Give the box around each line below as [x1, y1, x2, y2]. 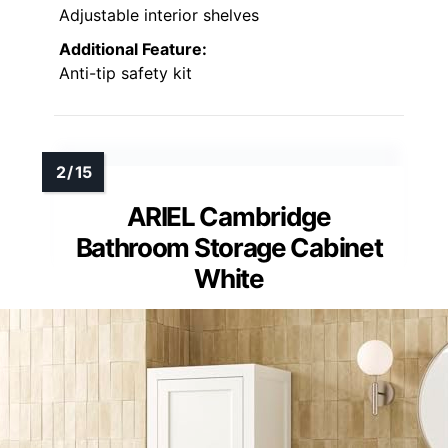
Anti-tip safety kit [59, 62, 192, 83]
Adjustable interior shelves [59, 4, 259, 25]
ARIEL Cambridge [127, 200, 331, 232]
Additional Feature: [59, 38, 207, 59]
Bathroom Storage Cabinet [75, 231, 383, 263]
